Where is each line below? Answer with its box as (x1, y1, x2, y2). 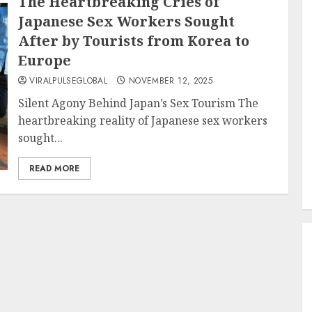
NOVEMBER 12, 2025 (128, 75, 213, 87)
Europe (18, 51, 72, 70)
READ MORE (29, 162, 80, 175)
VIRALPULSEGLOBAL (29, 75, 108, 87)
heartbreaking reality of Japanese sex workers (18, 113, 268, 128)
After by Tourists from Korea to (18, 31, 250, 50)
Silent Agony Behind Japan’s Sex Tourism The (18, 95, 259, 111)
